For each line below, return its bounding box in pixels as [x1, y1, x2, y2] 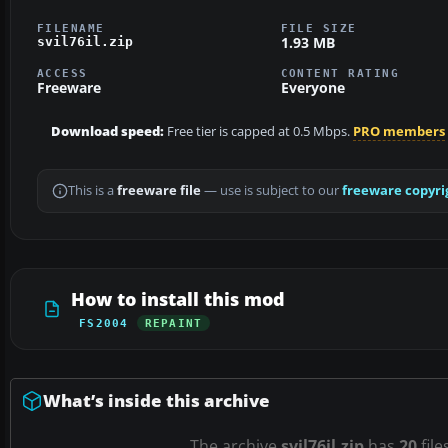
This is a [68, 182, 117, 200]
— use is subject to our [201, 182, 342, 200]
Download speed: [51, 123, 164, 141]
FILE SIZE [280, 21, 357, 34]
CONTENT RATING [280, 67, 400, 80]
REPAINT [144, 317, 203, 330]
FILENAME [37, 21, 105, 34]
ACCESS [37, 67, 88, 80]
